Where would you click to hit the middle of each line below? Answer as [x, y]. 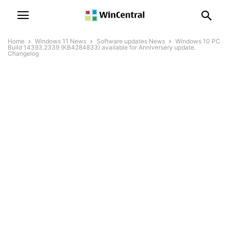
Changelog [23, 53]
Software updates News [131, 41]
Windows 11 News [61, 41]
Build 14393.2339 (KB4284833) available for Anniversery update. [102, 47]
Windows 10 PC [198, 41]
